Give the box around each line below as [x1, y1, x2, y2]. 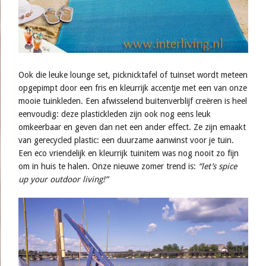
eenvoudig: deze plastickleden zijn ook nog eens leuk [18, 109, 211, 119]
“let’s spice [198, 161, 237, 171]
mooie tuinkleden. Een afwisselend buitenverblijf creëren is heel [18, 96, 247, 106]
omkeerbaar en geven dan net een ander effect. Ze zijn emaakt [18, 122, 246, 132]
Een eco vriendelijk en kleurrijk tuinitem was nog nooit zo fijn [18, 148, 239, 158]
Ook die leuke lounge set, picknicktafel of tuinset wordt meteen [18, 69, 248, 80]
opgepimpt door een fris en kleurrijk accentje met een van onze [18, 83, 247, 93]
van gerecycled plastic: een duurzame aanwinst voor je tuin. [18, 135, 234, 145]
